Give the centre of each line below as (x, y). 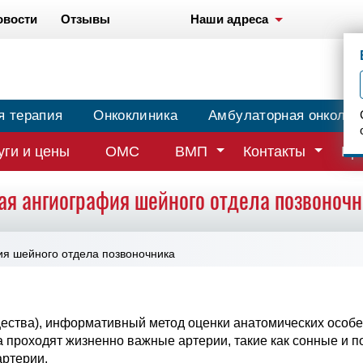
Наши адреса (229, 19)
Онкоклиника (136, 115)
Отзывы (85, 19)
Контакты (274, 152)
